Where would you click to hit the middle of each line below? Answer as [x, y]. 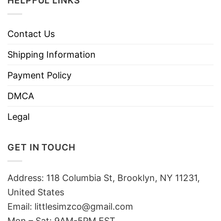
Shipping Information [52, 55]
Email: [21, 206]
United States [36, 192]
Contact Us [31, 34]
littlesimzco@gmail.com [84, 206]
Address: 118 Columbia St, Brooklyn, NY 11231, [104, 178]
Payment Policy [39, 75]
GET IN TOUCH [41, 147]
